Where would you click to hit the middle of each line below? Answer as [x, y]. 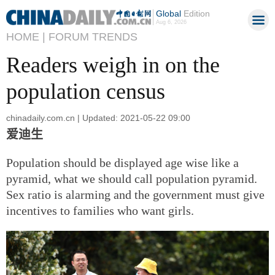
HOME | [26, 37]
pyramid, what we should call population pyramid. [132, 178]
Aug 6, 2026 [171, 22]
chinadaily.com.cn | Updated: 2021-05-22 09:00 [98, 118]
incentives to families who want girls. [100, 210]
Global [168, 14]
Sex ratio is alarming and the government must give [135, 194]
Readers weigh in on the [113, 65]
